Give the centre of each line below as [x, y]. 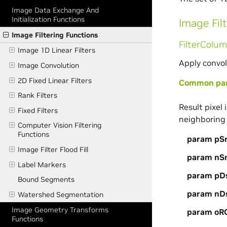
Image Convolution [48, 65]
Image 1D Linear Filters [56, 50]
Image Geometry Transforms [60, 210]
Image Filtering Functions [55, 35]
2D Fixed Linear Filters [54, 80]
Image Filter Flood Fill [53, 150]
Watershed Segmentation [60, 194]
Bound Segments [46, 180]
